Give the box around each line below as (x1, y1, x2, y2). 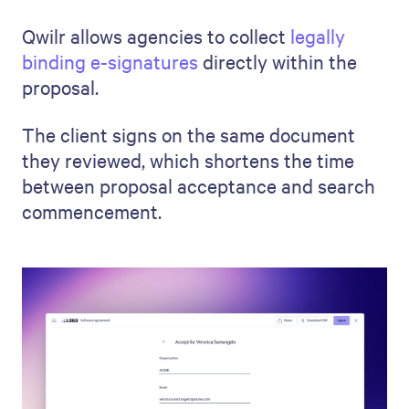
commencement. (22, 198, 162, 225)
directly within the (198, 48, 357, 75)
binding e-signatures (22, 48, 198, 75)
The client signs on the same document (22, 121, 355, 148)
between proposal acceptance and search (22, 173, 375, 199)
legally (290, 23, 345, 49)
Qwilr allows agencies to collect (22, 23, 290, 49)
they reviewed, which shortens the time (22, 147, 354, 173)
